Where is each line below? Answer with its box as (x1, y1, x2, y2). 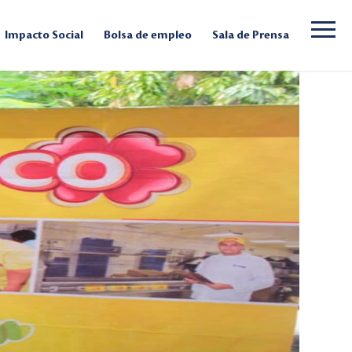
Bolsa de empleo (104, 29, 192, 42)
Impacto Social (5, 29, 83, 42)
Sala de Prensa (212, 29, 289, 42)
